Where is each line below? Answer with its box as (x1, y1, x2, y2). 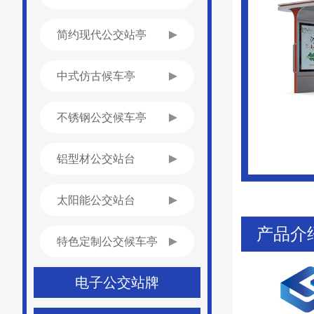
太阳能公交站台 (57, 194, 135, 206)
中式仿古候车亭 (57, 70, 135, 82)
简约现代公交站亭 (57, 29, 146, 41)
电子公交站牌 (75, 275, 159, 290)
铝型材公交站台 (57, 153, 135, 165)
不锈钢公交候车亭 (57, 111, 146, 123)
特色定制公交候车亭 (57, 235, 158, 247)
